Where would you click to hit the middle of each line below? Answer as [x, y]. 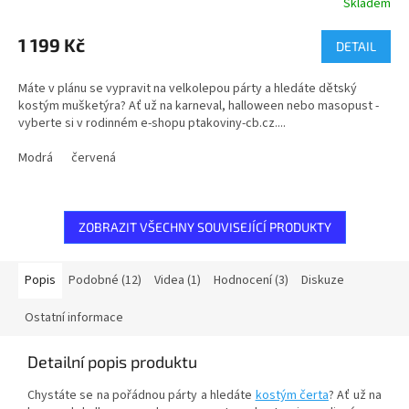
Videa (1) [178, 281]
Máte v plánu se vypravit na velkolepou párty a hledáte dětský [188, 89]
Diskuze [323, 281]
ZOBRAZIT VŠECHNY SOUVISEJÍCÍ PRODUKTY [204, 227]
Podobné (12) [105, 281]
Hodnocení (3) [251, 281]
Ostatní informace [74, 318]
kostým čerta [292, 396]
